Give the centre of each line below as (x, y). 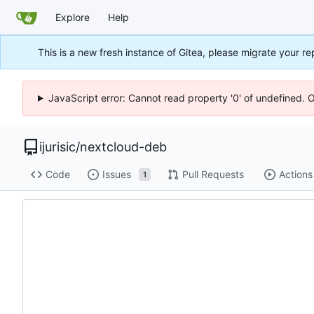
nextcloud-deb (123, 147)
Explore (73, 17)
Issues (116, 175)
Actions (295, 175)
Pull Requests (213, 175)
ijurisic (57, 147)
